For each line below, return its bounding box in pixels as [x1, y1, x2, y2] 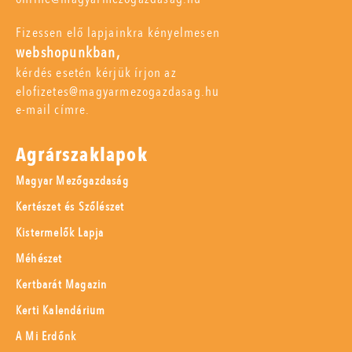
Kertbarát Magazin [16, 276, 108, 292]
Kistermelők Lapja [16, 224, 104, 240]
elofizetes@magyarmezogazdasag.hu [16, 82, 220, 101]
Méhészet [16, 250, 63, 266]
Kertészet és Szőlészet [16, 198, 125, 214]
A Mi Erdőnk [16, 328, 77, 344]
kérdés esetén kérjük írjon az [16, 63, 177, 82]
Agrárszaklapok [16, 141, 148, 168]
